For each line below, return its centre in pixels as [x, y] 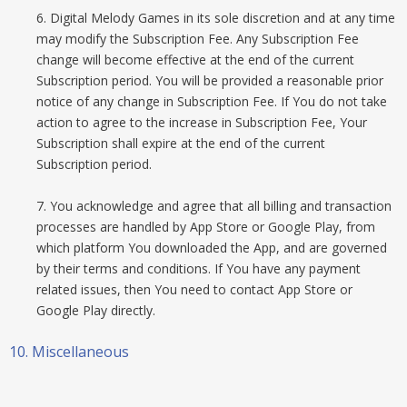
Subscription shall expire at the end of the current [181, 143]
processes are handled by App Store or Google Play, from [206, 227]
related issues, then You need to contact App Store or [194, 289]
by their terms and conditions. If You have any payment [199, 268]
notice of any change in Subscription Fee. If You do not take [212, 101]
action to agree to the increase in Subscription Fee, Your [202, 122]
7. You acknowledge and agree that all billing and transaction [214, 206]
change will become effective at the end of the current [195, 60]
